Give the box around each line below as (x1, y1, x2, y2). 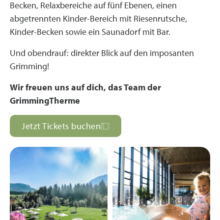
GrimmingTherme (10, 95, 80, 106)
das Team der (108, 82, 161, 93)
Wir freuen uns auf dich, (10, 82, 108, 93)
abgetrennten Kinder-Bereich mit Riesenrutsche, (10, 13, 187, 24)
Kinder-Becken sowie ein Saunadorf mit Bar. (10, 26, 170, 37)
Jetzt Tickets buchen (22, 120, 101, 132)
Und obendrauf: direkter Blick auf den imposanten (10, 47, 194, 58)
